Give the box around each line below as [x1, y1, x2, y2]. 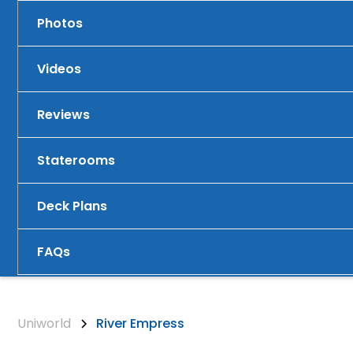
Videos [37, 60, 82, 78]
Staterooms [37, 151, 116, 169]
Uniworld [17, 314, 72, 333]
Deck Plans [37, 197, 108, 215]
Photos [37, 14, 84, 32]
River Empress [96, 314, 185, 333]
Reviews [37, 106, 91, 124]
